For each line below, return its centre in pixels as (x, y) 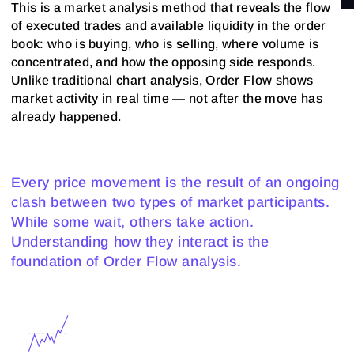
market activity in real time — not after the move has (167, 98)
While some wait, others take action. (133, 222)
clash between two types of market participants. (171, 202)
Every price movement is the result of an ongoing (175, 183)
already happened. (66, 117)
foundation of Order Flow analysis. (126, 262)
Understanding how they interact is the (140, 242)
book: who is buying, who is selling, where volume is (165, 44)
